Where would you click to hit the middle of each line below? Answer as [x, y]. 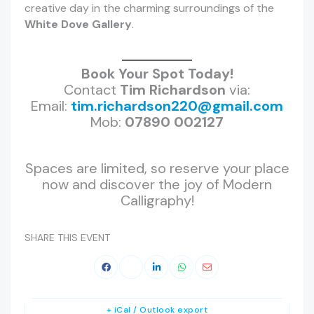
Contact [92, 90]
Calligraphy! [157, 201]
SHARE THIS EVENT [67, 238]
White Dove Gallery [78, 25]
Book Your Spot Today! [157, 74]
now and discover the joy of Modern [157, 185]
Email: [51, 106]
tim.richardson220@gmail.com [177, 106]
